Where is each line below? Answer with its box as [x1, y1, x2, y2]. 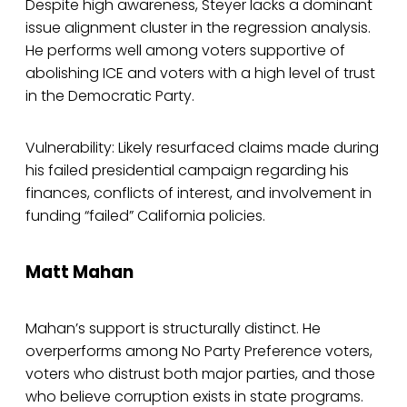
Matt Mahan [25, 260, 134, 285]
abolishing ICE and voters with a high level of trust [25, 63, 375, 84]
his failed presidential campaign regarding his [25, 160, 349, 182]
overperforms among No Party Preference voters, [25, 340, 372, 362]
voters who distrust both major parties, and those [25, 362, 375, 384]
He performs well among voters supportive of [25, 40, 345, 62]
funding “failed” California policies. [25, 205, 265, 227]
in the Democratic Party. [25, 85, 194, 107]
